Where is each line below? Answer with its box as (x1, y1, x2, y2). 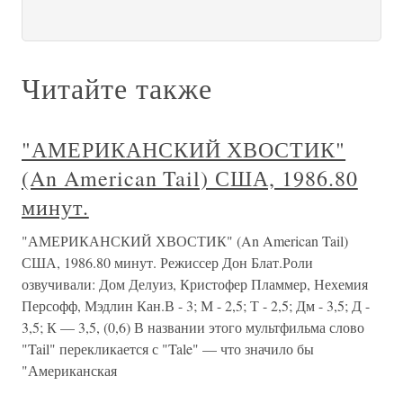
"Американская (22, 361, 117, 380)
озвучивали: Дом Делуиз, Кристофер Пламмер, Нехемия (22, 274, 368, 293)
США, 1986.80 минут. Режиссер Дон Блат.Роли (22, 253, 313, 272)
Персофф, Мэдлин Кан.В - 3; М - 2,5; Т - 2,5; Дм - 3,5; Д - (22, 296, 370, 315)
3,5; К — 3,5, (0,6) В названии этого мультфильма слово (22, 318, 364, 336)
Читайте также (22, 68, 212, 107)
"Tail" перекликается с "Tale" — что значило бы (22, 339, 314, 358)
